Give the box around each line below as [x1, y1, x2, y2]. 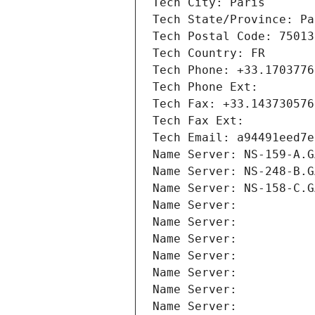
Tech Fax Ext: [153, 114, 244, 128]
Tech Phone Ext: [153, 80, 258, 94]
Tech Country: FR [153, 46, 265, 60]
